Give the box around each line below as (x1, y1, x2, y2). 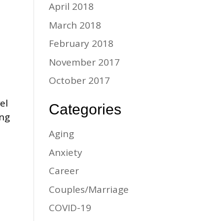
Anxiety (48, 146, 82, 159)
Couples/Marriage (48, 183, 129, 196)
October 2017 (48, 74, 110, 87)
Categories (48, 101, 121, 117)
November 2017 (48, 55, 120, 69)
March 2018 (48, 18, 101, 32)
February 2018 (48, 37, 113, 50)
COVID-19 (48, 201, 91, 214)
